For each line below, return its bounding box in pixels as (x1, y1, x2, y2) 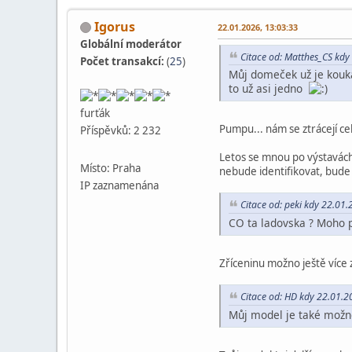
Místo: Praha (80, 161, 141, 176)
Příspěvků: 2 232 (80, 123, 161, 138)
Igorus (94, 17, 135, 35)
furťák (80, 106, 110, 121)
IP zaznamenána (80, 178, 159, 193)
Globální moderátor (80, 36, 181, 51)
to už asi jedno (229, 81, 309, 97)
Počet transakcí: (80, 53, 167, 68)
